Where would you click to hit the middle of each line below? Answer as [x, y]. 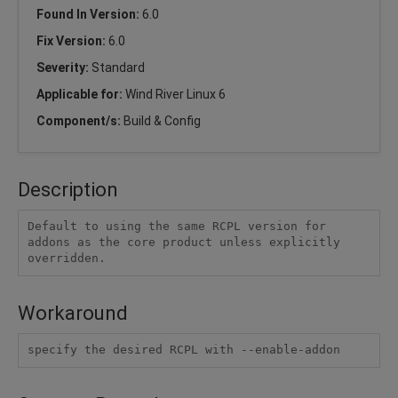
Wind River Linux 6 [175, 94]
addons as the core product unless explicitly [183, 243]
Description [68, 189]
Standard [118, 67]
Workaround [73, 313]
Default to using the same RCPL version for [176, 227]
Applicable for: [81, 94]
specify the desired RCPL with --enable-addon [183, 350]
